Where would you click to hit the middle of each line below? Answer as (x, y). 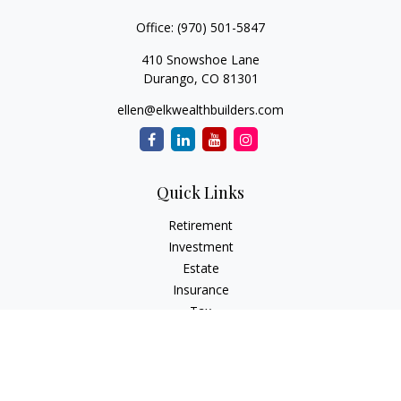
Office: (157, 27)
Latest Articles (200, 375)
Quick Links (200, 192)
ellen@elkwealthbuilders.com (200, 110)
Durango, (170, 78)
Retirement (200, 225)
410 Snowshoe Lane (200, 60)
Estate (200, 268)
